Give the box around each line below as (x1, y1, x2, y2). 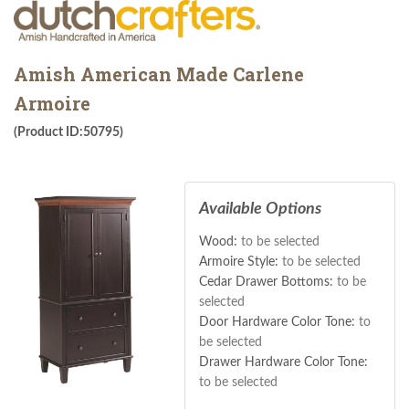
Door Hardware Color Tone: (198, 315, 359, 329)
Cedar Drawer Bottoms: (198, 275, 337, 288)
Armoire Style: (198, 255, 282, 268)
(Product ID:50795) (14, 125, 123, 139)
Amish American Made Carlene (14, 61, 304, 86)
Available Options (198, 200, 321, 217)
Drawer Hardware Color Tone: (198, 355, 368, 369)
